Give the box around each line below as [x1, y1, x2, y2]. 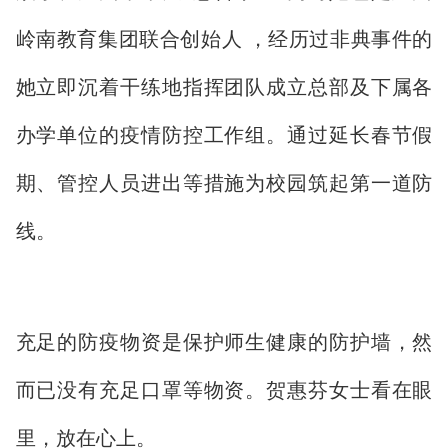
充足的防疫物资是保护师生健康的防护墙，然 [15, 330, 433, 353]
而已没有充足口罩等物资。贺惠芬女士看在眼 [15, 378, 433, 401]
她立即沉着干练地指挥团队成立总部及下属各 [15, 75, 433, 98]
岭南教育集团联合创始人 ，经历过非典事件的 [15, 27, 433, 50]
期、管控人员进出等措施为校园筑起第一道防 [15, 171, 433, 194]
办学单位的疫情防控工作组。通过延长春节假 [15, 123, 433, 146]
